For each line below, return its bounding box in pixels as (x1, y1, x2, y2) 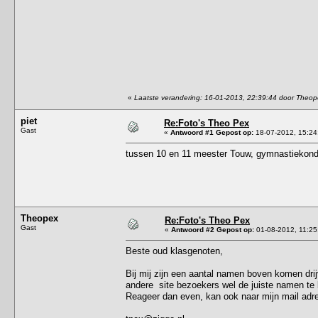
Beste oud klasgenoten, (126, 245, 223, 256)
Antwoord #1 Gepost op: (170, 128, 253, 136)
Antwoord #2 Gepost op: (171, 225, 254, 234)
